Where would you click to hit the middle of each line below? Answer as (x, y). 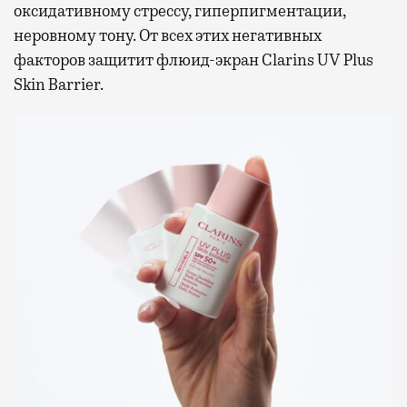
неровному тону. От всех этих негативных (168, 36)
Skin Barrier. (59, 85)
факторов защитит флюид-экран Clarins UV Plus (194, 60)
